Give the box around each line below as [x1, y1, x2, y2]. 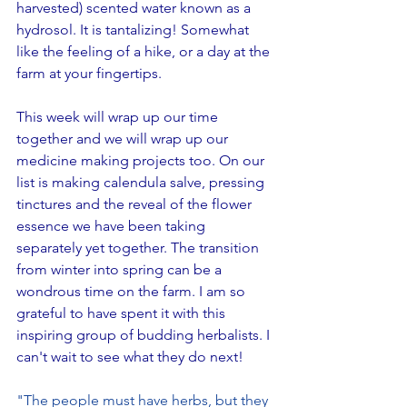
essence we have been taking [16, 217, 209, 234]
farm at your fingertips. [16, 65, 162, 82]
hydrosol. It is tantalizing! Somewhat [16, 21, 253, 38]
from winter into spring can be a [16, 261, 225, 278]
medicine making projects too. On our [16, 152, 268, 169]
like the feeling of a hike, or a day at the [16, 43, 273, 60]
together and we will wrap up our [16, 130, 232, 147]
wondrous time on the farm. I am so [16, 283, 249, 300]
